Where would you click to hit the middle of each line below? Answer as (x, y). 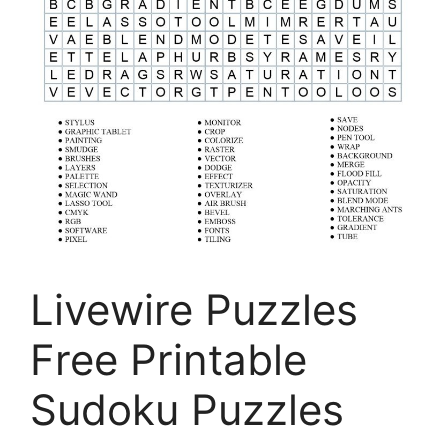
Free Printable (168, 359)
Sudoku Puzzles (187, 409)
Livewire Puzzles (194, 309)
